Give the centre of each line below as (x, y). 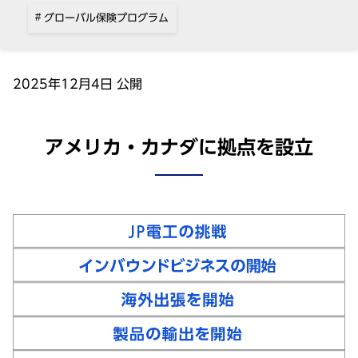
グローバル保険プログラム (105, 18)
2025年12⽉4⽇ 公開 (78, 84)
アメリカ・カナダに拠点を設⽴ (179, 147)
